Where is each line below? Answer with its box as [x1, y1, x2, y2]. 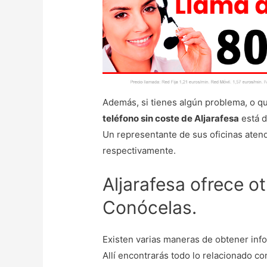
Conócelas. [103, 197, 197, 219]
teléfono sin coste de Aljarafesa [103, 113, 240, 125]
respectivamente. [103, 145, 176, 157]
